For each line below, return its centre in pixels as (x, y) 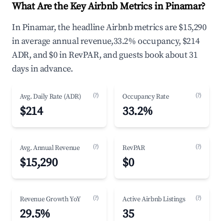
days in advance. (42, 69)
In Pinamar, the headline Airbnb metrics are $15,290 (109, 27)
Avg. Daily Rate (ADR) (51, 97)
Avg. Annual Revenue (50, 148)
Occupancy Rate (146, 97)
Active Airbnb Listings (154, 199)
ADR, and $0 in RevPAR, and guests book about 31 (105, 55)
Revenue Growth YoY (50, 199)
